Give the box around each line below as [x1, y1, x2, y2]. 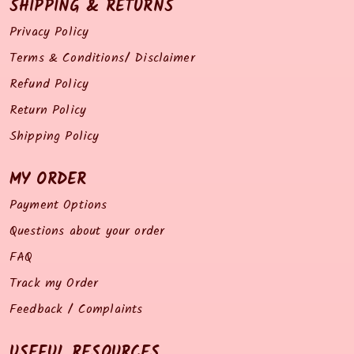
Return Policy [9, 100, 87, 120]
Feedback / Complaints [9, 299, 143, 319]
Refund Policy [9, 73, 89, 94]
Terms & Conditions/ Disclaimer [9, 47, 195, 68]
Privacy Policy [9, 21, 89, 42]
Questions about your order [9, 220, 165, 241]
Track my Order [9, 273, 99, 293]
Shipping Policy [9, 126, 100, 146]
